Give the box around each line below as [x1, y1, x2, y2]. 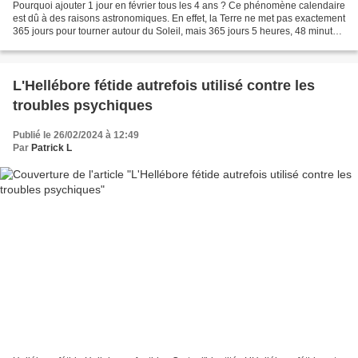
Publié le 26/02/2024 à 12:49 [13, 129, 139, 141]
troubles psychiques [13, 97, 153, 113]
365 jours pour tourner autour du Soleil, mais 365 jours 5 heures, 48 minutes [13, 25, 343, 37]
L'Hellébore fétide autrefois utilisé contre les [13, 77, 315, 93]
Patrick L [31, 141, 72, 153]
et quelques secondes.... [13, 38, 118, 50]
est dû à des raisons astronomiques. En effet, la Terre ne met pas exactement [13, 12, 345, 24]
